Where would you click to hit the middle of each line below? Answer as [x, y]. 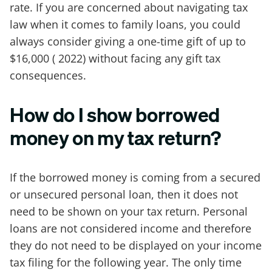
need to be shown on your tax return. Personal [129, 212]
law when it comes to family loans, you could [125, 24]
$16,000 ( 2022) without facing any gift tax [115, 58]
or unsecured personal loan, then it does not [124, 195]
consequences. [48, 75]
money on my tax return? [115, 138]
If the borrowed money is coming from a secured [135, 178]
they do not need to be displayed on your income [136, 246]
